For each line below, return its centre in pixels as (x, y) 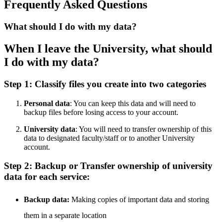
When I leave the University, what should (108, 48)
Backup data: (47, 199)
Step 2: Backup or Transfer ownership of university (108, 166)
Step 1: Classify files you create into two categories (106, 84)
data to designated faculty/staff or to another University (109, 138)
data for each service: (47, 177)
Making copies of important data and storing (139, 199)
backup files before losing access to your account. (101, 112)
